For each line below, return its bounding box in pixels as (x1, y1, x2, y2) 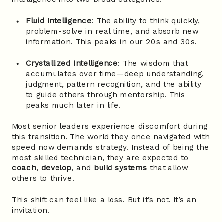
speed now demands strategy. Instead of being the (11, 142, 209, 152)
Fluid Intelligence (25, 16, 92, 26)
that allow (147, 163, 188, 173)
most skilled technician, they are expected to (11, 153, 189, 163)
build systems (94, 163, 147, 173)
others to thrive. (11, 173, 74, 183)
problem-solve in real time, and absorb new (25, 27, 199, 36)
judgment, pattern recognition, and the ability (25, 79, 202, 89)
